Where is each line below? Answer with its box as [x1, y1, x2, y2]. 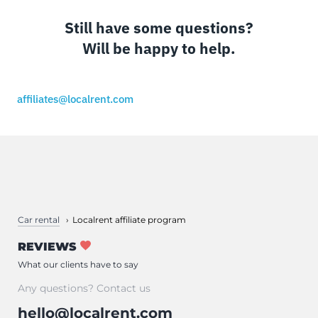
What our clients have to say [18, 259, 138, 270]
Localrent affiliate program [72, 214, 186, 226]
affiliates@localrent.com [17, 92, 134, 106]
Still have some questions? [65, 18, 253, 38]
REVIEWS [18, 240, 80, 254]
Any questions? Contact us [18, 282, 150, 295]
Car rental [18, 214, 60, 226]
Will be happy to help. [82, 38, 236, 58]
